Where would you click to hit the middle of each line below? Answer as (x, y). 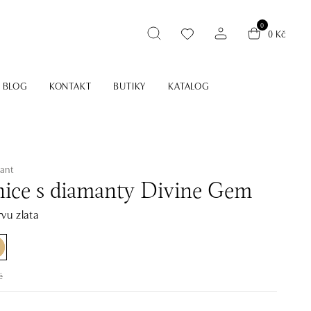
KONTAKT (70, 85)
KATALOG (188, 85)
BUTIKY (130, 85)
